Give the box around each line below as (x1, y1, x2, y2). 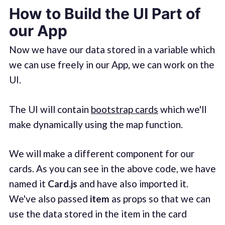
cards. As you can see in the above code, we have (9, 163, 216, 175)
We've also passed (9, 193, 90, 205)
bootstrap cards (90, 103, 158, 115)
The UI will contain (9, 103, 91, 115)
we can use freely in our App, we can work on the (9, 59, 214, 71)
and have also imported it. (77, 178, 188, 190)
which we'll (158, 103, 206, 115)
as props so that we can (109, 193, 210, 205)
